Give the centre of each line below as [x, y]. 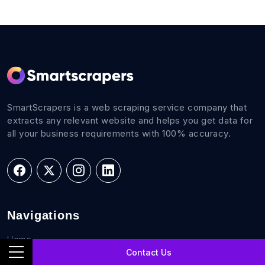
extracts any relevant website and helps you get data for [130, 121]
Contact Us [149, 252]
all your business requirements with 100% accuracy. [119, 134]
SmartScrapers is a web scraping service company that [127, 108]
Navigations [43, 216]
